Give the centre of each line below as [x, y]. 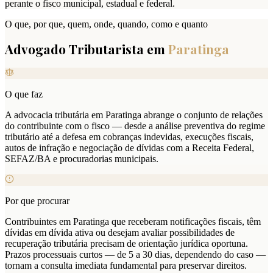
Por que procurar [37, 201]
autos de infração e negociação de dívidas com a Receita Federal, [129, 148]
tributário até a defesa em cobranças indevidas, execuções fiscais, [129, 137]
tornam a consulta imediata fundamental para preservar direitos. [126, 266]
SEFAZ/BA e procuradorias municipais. [82, 159]
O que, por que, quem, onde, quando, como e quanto [106, 24]
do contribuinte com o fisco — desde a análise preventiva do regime [135, 126]
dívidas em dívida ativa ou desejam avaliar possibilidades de [120, 233]
